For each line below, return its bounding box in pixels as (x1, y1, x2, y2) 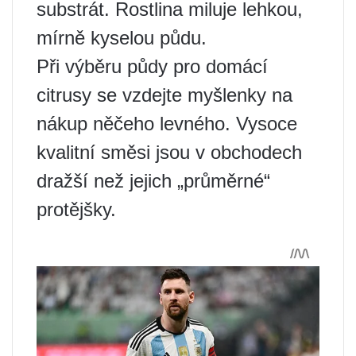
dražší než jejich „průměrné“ (37, 170, 270, 192)
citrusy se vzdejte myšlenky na (37, 84, 292, 106)
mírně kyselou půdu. (37, 27, 207, 49)
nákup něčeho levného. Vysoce (37, 113, 297, 135)
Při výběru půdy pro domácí (37, 56, 268, 78)
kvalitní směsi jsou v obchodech (37, 141, 302, 164)
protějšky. (37, 199, 116, 221)
